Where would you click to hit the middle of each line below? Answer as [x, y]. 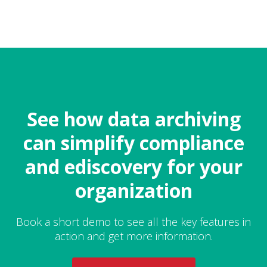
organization [133, 190]
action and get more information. [133, 236]
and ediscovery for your [133, 167]
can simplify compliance [133, 143]
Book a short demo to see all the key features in [133, 222]
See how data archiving [133, 119]
